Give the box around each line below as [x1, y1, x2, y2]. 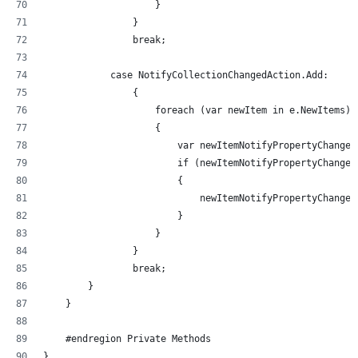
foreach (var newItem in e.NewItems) [43, 105, 351, 116]
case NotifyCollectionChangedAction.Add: [43, 70, 328, 81]
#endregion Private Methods [43, 333, 211, 344]
